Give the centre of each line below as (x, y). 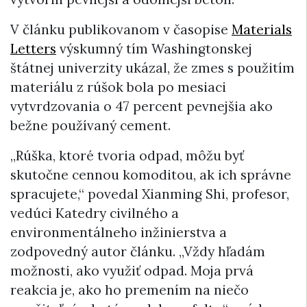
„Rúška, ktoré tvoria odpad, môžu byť (127, 156)
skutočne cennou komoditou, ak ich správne (151, 175)
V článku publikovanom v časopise (121, 30)
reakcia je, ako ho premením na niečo (130, 290)
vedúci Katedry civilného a (95, 213)
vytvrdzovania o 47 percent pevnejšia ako (142, 107)
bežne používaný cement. (90, 126)
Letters (33, 49)
